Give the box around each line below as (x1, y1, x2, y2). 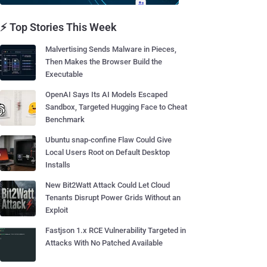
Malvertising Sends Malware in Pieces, (45, 45, 176, 54)
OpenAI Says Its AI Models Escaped (45, 90, 167, 99)
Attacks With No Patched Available (45, 238, 163, 247)
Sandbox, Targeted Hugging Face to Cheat (45, 103, 187, 111)
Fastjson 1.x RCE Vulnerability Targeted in (45, 226, 186, 235)
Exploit (45, 206, 68, 215)
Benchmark (45, 115, 85, 124)
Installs (45, 160, 70, 169)
